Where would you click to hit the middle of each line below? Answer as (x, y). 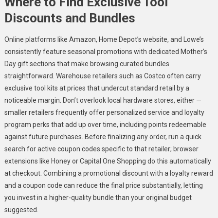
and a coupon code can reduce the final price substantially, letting (103, 185)
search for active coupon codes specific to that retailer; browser (101, 149)
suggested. (21, 209)
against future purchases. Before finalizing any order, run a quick (103, 136)
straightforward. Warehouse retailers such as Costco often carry (102, 76)
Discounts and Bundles (70, 18)
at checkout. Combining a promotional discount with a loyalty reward (109, 173)
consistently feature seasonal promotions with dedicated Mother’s (106, 51)
